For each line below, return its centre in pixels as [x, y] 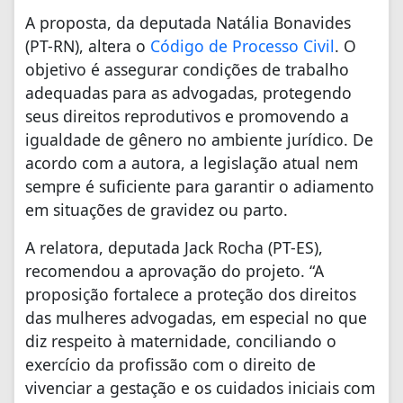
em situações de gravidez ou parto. [157, 209]
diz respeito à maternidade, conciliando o [181, 340]
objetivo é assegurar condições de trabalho [187, 69]
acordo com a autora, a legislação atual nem [192, 162]
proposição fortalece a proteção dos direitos [191, 294]
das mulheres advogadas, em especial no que [196, 317]
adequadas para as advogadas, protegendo [188, 92]
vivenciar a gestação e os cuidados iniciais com [200, 387]
